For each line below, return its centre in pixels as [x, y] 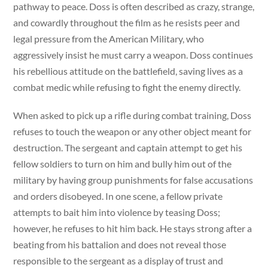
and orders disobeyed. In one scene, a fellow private [118, 196]
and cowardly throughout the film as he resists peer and [127, 23]
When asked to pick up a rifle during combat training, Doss [133, 115]
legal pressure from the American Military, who [109, 39]
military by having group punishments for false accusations [133, 179]
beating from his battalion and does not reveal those [120, 244]
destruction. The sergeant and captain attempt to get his [128, 147]
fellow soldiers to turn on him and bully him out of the [123, 163]
